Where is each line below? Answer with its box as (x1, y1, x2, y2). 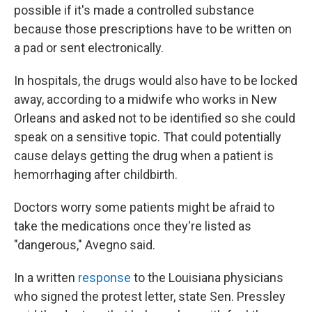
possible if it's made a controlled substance (14, 3, 254, 17)
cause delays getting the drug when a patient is (14, 148, 274, 163)
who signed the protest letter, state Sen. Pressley (14, 289, 286, 304)
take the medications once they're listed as (14, 219, 251, 233)
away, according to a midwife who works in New (14, 92, 277, 107)
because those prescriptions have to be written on (14, 22, 292, 36)
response (78, 270, 131, 285)
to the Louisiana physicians (131, 270, 283, 285)
